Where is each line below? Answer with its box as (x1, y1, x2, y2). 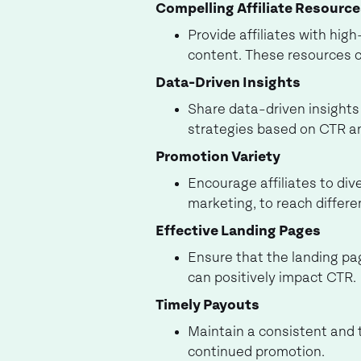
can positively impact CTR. (188, 271, 356, 285)
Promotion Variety (156, 150, 280, 164)
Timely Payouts (156, 298, 259, 313)
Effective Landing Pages (156, 224, 321, 239)
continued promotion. (188, 345, 325, 359)
